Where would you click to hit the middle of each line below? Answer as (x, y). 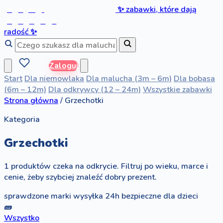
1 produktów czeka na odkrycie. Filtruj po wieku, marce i (106, 166)
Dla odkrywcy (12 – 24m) (95, 89)
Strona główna (31, 100)
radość (17, 32)
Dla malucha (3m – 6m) (129, 78)
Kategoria (22, 119)
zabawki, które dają (160, 10)
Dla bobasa (194, 78)
